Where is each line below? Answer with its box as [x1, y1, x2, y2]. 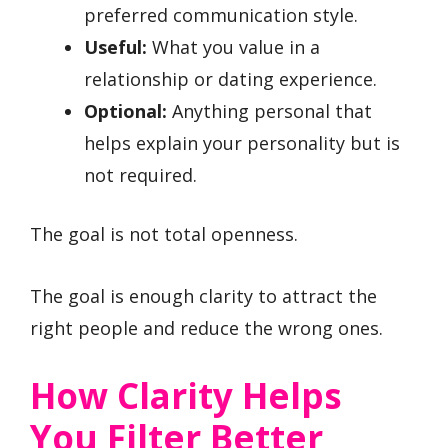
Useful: [84, 34, 147, 59]
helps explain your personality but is [84, 130, 400, 155]
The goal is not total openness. [30, 221, 298, 246]
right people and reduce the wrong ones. [30, 316, 383, 341]
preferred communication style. [84, 2, 358, 27]
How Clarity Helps [30, 371, 342, 419]
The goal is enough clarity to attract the [30, 284, 377, 309]
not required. [84, 162, 197, 187]
